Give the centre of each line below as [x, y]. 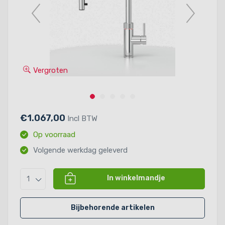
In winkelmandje [136, 178]
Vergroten [50, 70]
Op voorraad [54, 134]
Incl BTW [82, 118]
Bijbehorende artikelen [113, 207]
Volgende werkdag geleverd [80, 150]
